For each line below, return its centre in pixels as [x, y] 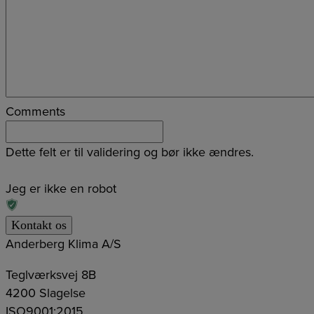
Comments [35, 112]
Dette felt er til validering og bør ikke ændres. [130, 152]
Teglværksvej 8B [51, 275]
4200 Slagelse [46, 293]
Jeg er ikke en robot [61, 189]
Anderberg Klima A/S [63, 244]
